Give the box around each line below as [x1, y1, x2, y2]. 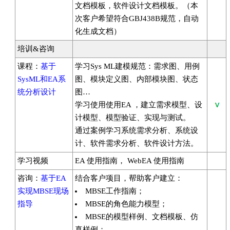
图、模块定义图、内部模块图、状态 [75, 75, 198, 83]
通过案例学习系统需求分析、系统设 [75, 126, 198, 135]
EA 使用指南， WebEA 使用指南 [75, 157, 184, 165]
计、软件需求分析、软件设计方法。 [75, 139, 198, 147]
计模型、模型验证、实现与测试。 [75, 113, 190, 122]
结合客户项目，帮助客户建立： [75, 174, 183, 182]
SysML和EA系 [17, 75, 66, 83]
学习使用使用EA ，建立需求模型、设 [75, 101, 202, 109]
